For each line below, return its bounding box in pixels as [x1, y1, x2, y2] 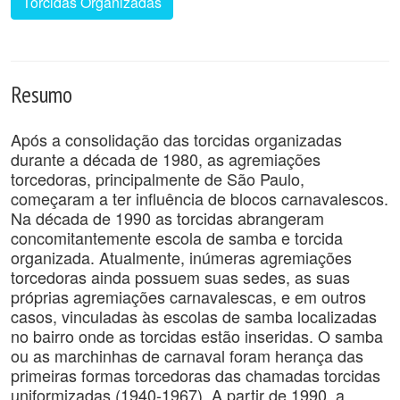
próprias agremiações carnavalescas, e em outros [11, 285, 366, 308]
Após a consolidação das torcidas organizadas [11, 128, 342, 151]
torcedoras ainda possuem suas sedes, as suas [11, 265, 350, 288]
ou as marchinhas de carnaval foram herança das [11, 344, 363, 367]
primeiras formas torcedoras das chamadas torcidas [11, 363, 380, 387]
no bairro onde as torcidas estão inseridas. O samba [11, 324, 383, 347]
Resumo [11, 79, 72, 109]
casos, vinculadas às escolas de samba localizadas [11, 304, 377, 328]
